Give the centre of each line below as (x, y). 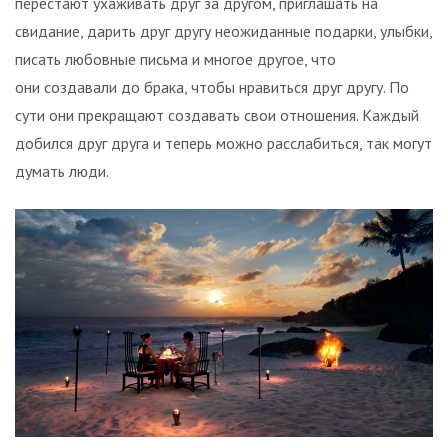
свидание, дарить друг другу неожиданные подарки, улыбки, (223, 30)
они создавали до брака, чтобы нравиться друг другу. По (212, 86)
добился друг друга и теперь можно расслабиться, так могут (223, 142)
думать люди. (62, 170)
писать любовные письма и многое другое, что (175, 58)
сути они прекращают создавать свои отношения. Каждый (217, 114)
